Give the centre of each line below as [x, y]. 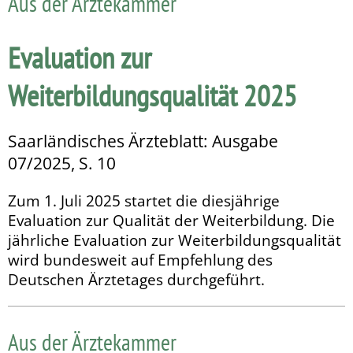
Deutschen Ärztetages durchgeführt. [136, 280]
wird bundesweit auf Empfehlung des [140, 260]
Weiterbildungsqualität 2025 [152, 96]
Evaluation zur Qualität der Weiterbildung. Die [171, 221]
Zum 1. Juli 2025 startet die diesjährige [144, 201]
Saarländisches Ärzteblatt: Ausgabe [143, 141]
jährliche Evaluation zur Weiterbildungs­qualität [175, 240]
